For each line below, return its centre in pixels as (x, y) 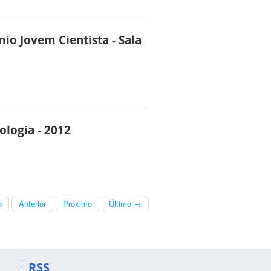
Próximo (77, 204)
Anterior (32, 204)
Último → (125, 204)
